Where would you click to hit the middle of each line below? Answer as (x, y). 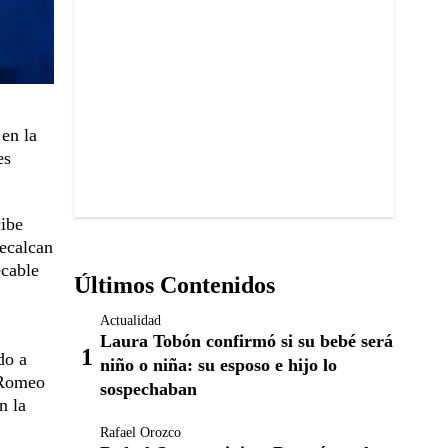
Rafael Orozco (140, 433)
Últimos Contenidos (174, 285)
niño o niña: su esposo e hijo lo (218, 365)
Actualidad (130, 321)
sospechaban (148, 389)
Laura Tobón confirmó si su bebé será (246, 341)
